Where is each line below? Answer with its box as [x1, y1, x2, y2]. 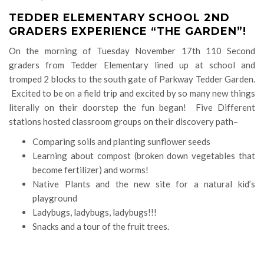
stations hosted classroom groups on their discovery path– [9, 116, 238, 127]
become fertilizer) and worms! [32, 164, 148, 175]
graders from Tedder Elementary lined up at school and [9, 60, 255, 70]
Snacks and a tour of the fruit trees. [32, 221, 169, 232]
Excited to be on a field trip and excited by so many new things [9, 88, 255, 98]
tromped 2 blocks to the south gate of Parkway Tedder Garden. [9, 74, 255, 84]
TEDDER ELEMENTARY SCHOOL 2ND [9, 11, 230, 24]
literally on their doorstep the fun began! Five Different [9, 102, 255, 113]
